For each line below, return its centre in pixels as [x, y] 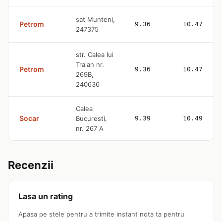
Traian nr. [90, 64]
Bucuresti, [91, 118]
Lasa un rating [46, 196]
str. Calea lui [95, 54]
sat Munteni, [95, 19]
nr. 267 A [90, 128]
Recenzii [31, 165]
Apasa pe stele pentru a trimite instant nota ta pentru [101, 214]
